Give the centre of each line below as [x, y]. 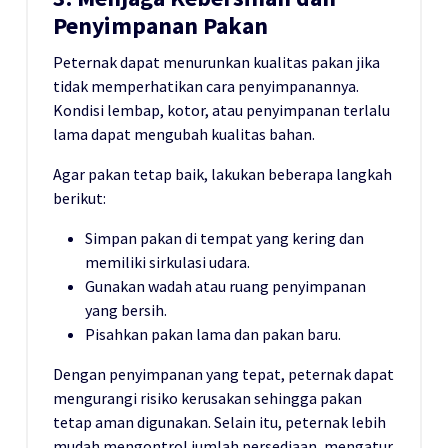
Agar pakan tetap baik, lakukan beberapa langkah [222, 174]
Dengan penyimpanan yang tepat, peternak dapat [223, 374]
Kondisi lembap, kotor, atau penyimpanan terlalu [221, 110]
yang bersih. [126, 310]
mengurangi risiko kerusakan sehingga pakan [207, 398]
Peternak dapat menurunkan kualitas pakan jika [216, 62]
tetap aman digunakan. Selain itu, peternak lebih [219, 422]
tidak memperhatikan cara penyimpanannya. [206, 86]
